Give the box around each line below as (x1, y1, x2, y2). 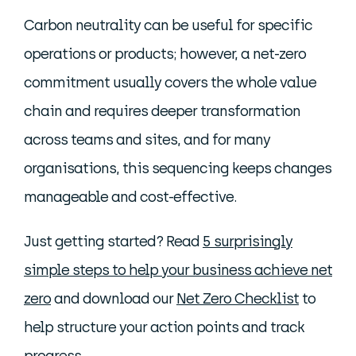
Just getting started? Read (24, 233, 203, 250)
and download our (51, 290, 176, 308)
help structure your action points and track (24, 319, 304, 336)
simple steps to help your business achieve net (24, 261, 332, 279)
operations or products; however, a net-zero (24, 45, 306, 63)
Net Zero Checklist (176, 290, 299, 308)
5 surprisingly (203, 233, 292, 250)
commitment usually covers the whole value (24, 74, 316, 91)
